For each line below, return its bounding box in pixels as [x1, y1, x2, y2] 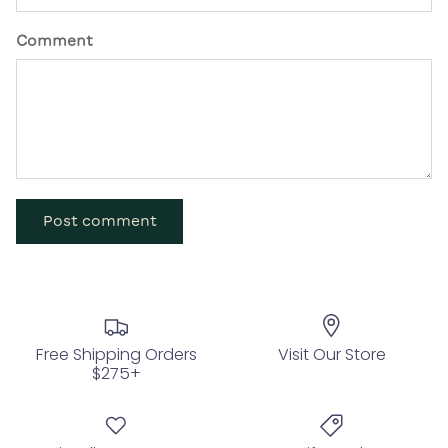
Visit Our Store [278, 343, 386, 366]
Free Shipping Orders [35, 342, 197, 366]
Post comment [42, 214, 157, 229]
